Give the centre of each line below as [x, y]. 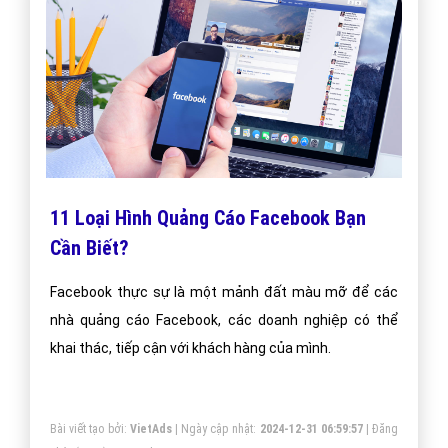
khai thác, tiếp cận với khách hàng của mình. [190, 347]
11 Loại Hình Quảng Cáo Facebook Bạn [208, 217]
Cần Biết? [89, 247]
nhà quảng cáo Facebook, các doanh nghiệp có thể [224, 319]
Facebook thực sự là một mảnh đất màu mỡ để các [224, 291]
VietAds [150, 428]
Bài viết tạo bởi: [90, 428]
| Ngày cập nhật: [215, 428]
